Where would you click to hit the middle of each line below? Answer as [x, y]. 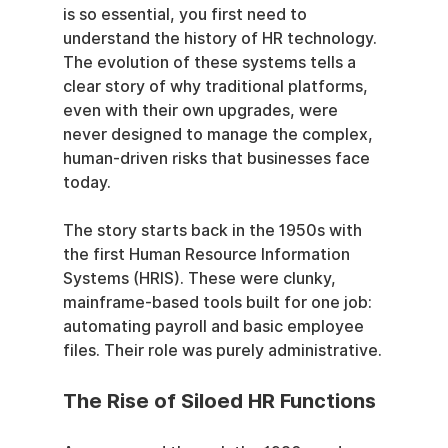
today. [86, 183]
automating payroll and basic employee [215, 327]
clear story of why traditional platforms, [217, 87]
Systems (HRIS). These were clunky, [201, 279]
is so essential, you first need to [186, 15]
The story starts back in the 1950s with [214, 231]
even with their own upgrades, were [202, 111]
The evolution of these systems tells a [211, 63]
